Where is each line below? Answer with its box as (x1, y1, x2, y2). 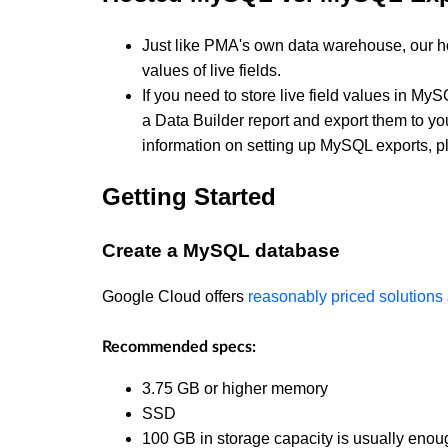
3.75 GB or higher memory (142, 379, 328, 397)
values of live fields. (142, 62, 281, 80)
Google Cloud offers (102, 287, 248, 305)
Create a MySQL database (102, 240, 340, 262)
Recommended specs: (102, 338, 256, 355)
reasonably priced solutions (248, 287, 443, 305)
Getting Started (102, 183, 276, 211)
